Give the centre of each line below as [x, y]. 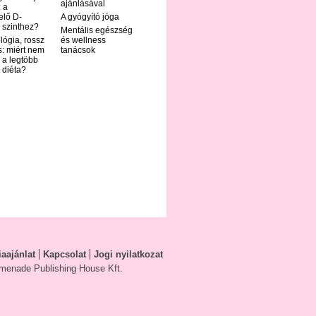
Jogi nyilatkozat [128, 254]
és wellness [83, 41]
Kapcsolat [65, 254]
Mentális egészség [97, 31]
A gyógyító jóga [90, 17]
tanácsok [78, 50]
